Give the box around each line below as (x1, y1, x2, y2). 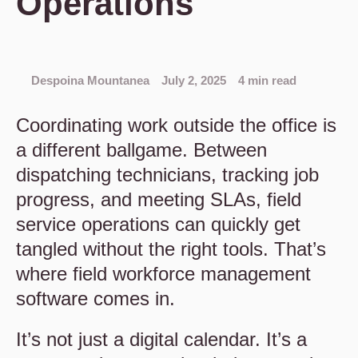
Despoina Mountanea (28, 74, 149, 87)
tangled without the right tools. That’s (16, 238, 326, 260)
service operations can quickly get (16, 213, 300, 235)
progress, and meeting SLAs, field (16, 189, 301, 210)
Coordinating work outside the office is (16, 114, 336, 136)
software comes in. (16, 288, 175, 309)
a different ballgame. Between (16, 139, 267, 161)
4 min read (238, 74, 296, 87)
